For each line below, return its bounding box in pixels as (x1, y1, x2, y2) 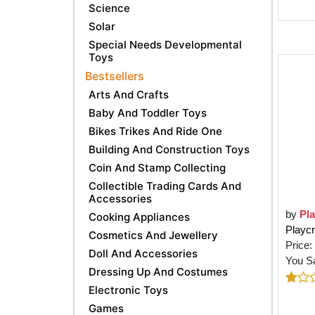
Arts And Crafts (89, 87, 169, 101)
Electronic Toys (89, 283, 168, 297)
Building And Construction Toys (89, 142, 250, 156)
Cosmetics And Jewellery (89, 228, 218, 242)
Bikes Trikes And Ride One (89, 124, 222, 138)
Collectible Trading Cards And (89, 179, 241, 193)
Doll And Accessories (89, 246, 198, 260)
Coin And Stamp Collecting (89, 160, 226, 174)
